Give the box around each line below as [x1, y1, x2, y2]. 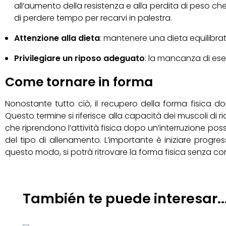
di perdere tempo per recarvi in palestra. [14, 12, 172, 24]
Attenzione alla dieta [14, 32, 100, 44]
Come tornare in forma [5, 73, 153, 91]
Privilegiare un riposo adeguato [14, 52, 145, 65]
